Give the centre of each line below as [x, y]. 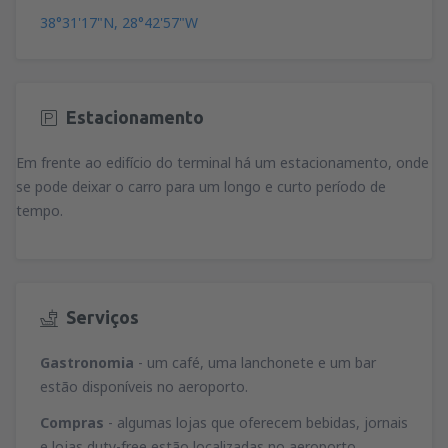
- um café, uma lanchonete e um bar [257, 363]
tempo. [39, 210]
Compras [72, 423]
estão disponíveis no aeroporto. [144, 387]
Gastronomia [89, 363]
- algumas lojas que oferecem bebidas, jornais [256, 423]
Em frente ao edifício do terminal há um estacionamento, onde [222, 162]
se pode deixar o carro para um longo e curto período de [201, 186]
